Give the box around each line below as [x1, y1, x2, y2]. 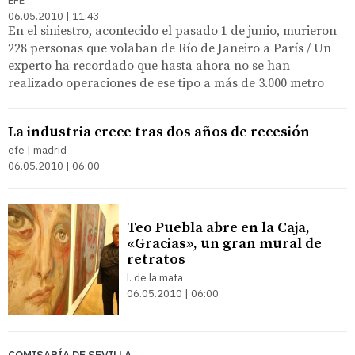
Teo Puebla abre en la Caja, [127, 218, 310, 237]
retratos [127, 250, 185, 269]
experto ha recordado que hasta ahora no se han [8, 57, 290, 74]
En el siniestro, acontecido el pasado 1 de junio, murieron [8, 22, 337, 39]
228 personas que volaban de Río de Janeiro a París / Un [8, 40, 331, 56]
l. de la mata [127, 270, 183, 284]
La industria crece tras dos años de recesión [8, 122, 310, 141]
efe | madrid [8, 143, 67, 157]
